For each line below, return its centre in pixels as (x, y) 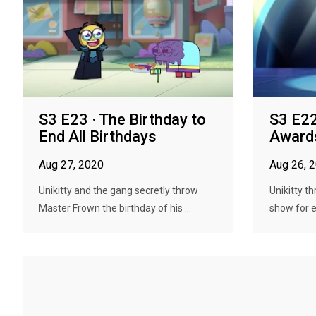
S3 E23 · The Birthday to (122, 120)
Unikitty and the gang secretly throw (119, 190)
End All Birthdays (98, 136)
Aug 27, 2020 (71, 165)
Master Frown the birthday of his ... (115, 208)
